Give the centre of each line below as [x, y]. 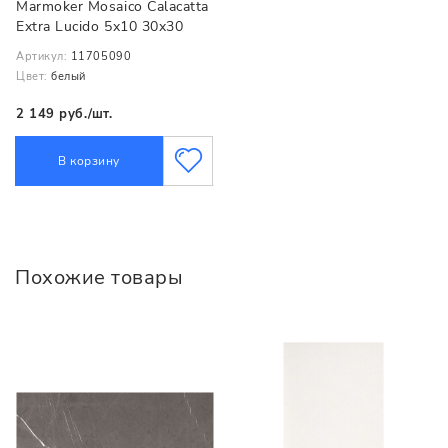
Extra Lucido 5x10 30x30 [100, 26]
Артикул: [42, 57]
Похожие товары [99, 278]
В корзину [89, 161]
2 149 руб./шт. [64, 113]
